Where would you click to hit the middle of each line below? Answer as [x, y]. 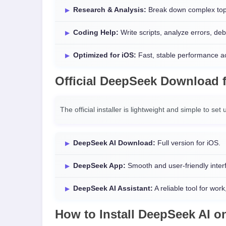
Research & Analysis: [110, 10]
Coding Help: [96, 33]
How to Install [97, 214]
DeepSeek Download [159, 81]
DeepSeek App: [99, 166]
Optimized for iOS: [105, 55]
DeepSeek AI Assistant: [113, 188]
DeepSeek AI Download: [114, 143]
